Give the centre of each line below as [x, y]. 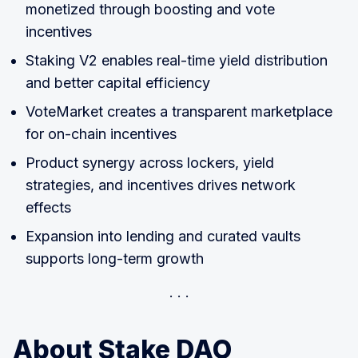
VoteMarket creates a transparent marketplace [179, 111]
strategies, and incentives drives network [161, 185]
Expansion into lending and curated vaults [163, 236]
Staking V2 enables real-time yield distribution [177, 60]
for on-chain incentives [101, 133]
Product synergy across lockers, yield [150, 162]
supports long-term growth [115, 258]
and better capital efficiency [118, 82]
